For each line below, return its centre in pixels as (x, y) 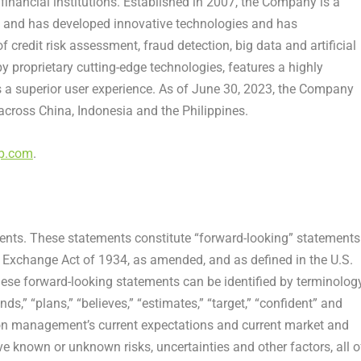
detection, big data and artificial (265, 46)
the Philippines (203, 111)
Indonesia (105, 111)
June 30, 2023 (232, 89)
